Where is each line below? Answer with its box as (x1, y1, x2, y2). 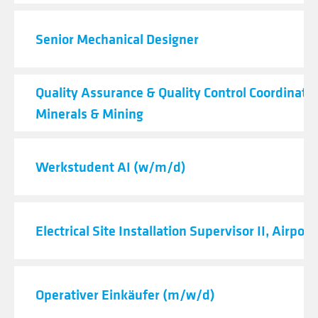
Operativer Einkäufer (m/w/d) (35, 285, 215, 304)
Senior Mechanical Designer (35, 29, 199, 48)
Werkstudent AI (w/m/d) (35, 157, 186, 176)
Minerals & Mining (35, 104, 143, 123)
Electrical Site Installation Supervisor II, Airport (35, 221, 314, 240)
